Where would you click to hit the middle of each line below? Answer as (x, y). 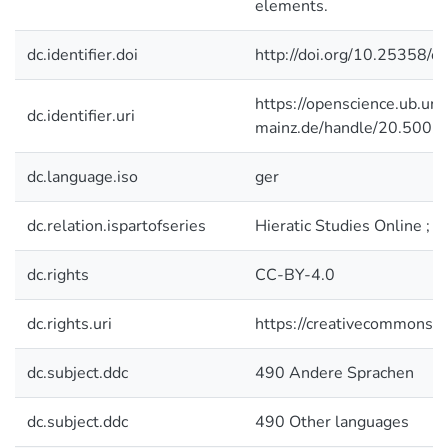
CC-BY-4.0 (295, 275)
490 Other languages (332, 422)
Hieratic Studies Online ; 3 (349, 226)
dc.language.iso (82, 177)
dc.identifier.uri (81, 116)
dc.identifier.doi (82, 55)
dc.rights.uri (69, 324)
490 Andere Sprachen (334, 373)
